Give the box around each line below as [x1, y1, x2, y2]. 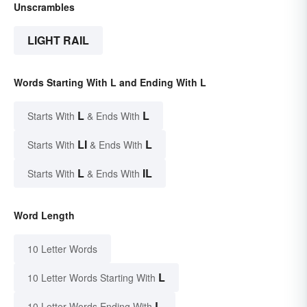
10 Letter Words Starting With [27, 271, 156, 285]
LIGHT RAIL [27, 32, 89, 49]
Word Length [14, 208, 75, 223]
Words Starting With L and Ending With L [14, 75, 206, 90]
